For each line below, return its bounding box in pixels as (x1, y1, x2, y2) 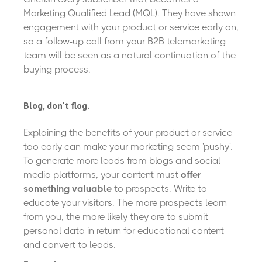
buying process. (23, 64, 91, 75)
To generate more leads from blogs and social (23, 155, 220, 167)
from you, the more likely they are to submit (23, 211, 208, 223)
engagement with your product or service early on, (23, 22, 239, 33)
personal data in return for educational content (23, 225, 224, 237)
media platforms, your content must (23, 169, 181, 181)
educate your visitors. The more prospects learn (23, 197, 227, 209)
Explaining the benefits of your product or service (23, 127, 232, 139)
